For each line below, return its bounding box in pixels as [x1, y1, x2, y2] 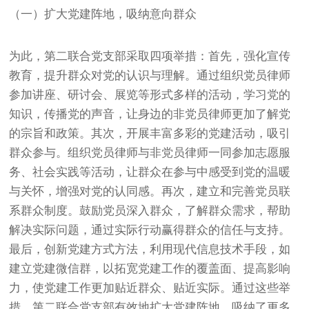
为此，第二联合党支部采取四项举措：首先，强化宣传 [9, 49, 291, 63]
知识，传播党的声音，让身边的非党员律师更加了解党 [9, 107, 291, 121]
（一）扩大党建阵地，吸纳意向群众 [9, 7, 197, 21]
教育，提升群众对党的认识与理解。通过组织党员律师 [9, 68, 291, 82]
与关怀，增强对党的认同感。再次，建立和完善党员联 [9, 184, 291, 198]
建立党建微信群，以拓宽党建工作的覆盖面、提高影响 [9, 261, 291, 275]
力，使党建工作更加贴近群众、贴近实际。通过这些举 [9, 281, 291, 295]
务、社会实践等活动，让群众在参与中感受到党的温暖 [9, 165, 291, 179]
